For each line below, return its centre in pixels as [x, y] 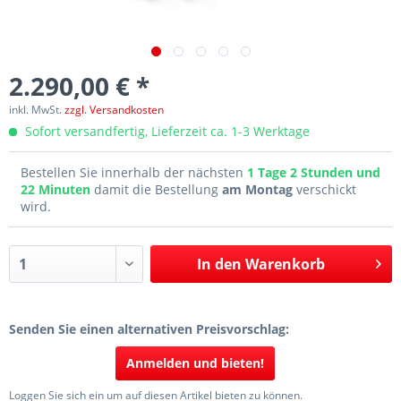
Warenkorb [285, 264]
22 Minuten [57, 189]
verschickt [324, 189]
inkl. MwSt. [37, 110]
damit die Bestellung [158, 189]
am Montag [257, 189]
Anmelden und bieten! [195, 363]
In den [219, 264]
